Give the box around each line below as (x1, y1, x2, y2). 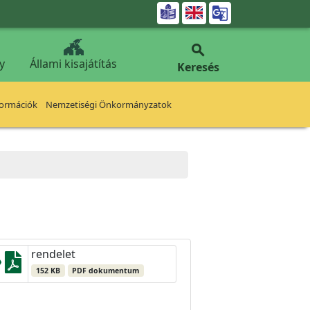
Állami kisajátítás (30, 56, 117, 71)
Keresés (176, 60, 219, 75)
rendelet (31, 246, 75, 262)
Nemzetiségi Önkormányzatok (46, 98, 172, 111)
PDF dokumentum (72, 266, 140, 275)
